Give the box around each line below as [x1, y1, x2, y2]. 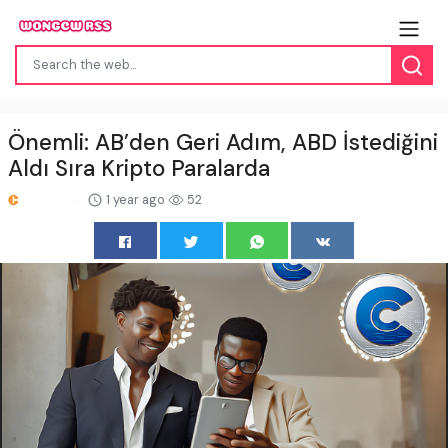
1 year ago [102, 190, 168, 208]
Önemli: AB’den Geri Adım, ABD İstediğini [8, 127, 438, 157]
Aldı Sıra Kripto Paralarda [8, 153, 270, 183]
